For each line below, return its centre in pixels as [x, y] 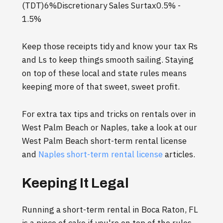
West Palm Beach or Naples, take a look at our [110, 128]
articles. [179, 155]
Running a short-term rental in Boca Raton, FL [110, 210]
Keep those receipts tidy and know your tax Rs [110, 47]
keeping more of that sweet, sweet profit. [101, 87]
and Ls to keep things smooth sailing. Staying [108, 60]
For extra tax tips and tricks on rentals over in [109, 114]
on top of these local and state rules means [104, 73]
